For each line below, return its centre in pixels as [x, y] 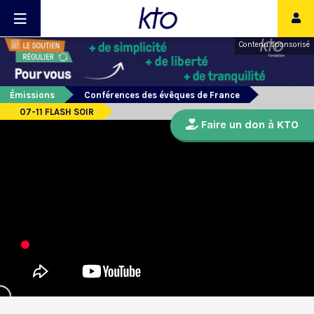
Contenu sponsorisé [274, 45]
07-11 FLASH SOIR [57, 112]
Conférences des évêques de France [162, 95]
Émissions [32, 95]
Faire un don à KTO [248, 125]
